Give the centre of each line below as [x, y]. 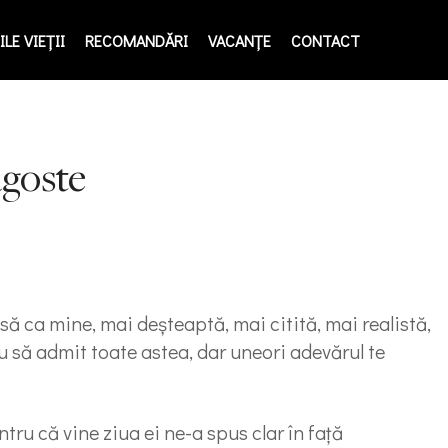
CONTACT [325, 40]
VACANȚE [239, 40]
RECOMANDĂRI [136, 40]
